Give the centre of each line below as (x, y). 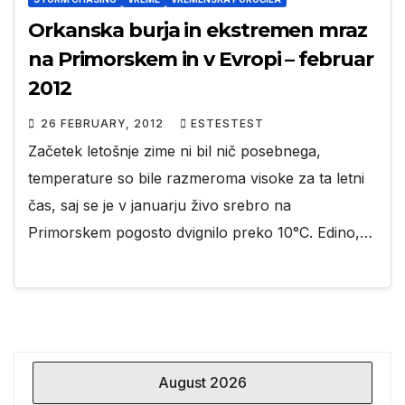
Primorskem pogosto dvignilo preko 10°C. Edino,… (200, 233)
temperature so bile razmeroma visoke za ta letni (196, 179)
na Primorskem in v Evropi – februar (201, 60)
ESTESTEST (227, 124)
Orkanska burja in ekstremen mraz (198, 31)
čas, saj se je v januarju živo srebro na (160, 206)
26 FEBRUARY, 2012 (104, 124)
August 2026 (202, 382)
